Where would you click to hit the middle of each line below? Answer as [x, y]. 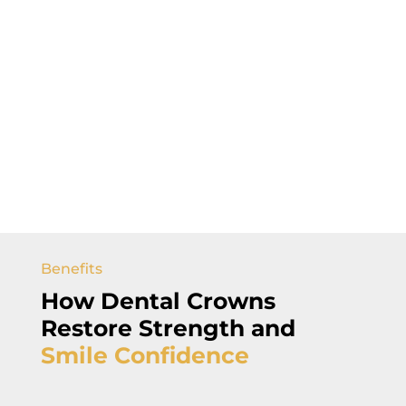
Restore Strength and [168, 328]
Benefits [71, 268]
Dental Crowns [188, 300]
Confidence [181, 355]
